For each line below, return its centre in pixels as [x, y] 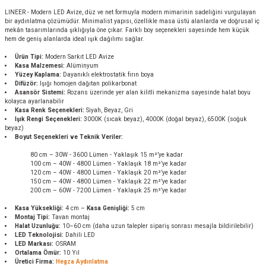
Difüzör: [27, 83]
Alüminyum [82, 66]
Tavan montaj [70, 217]
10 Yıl [71, 253]
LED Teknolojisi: [39, 235]
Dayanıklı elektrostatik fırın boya [108, 75]
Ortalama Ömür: [38, 253]
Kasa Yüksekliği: [39, 208]
